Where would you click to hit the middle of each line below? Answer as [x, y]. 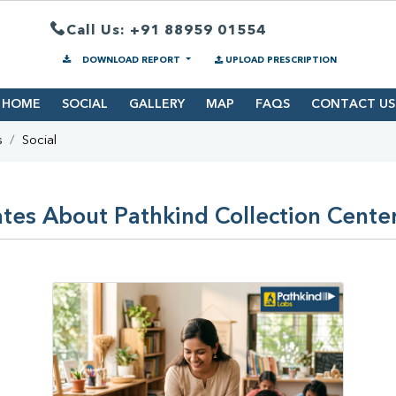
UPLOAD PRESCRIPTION [281, 60]
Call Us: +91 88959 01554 [166, 30]
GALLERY [156, 105]
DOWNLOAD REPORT [131, 60]
